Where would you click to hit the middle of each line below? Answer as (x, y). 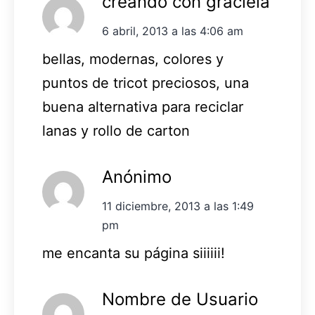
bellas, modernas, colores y (133, 59)
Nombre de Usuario (180, 300)
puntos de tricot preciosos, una (146, 83)
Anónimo (137, 177)
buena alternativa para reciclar (143, 107)
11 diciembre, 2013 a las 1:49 (178, 206)
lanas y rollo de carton (116, 131)
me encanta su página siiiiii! (134, 253)
